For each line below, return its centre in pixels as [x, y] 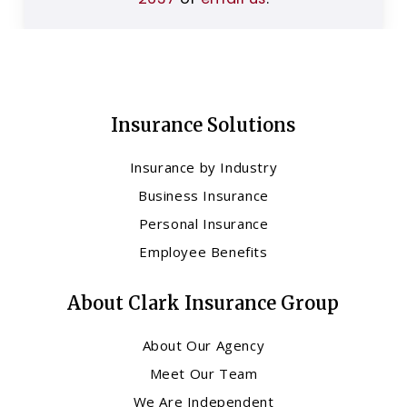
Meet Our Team [203, 374]
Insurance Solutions [203, 125]
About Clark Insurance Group [203, 303]
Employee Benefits [203, 252]
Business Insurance [203, 196]
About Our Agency [203, 346]
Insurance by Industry [203, 168]
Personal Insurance [203, 224]
